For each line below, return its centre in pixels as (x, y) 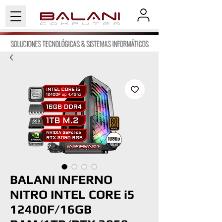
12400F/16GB (51, 209)
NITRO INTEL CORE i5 (72, 194)
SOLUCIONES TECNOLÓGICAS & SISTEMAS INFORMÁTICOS (80, 44)
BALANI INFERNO (61, 180)
